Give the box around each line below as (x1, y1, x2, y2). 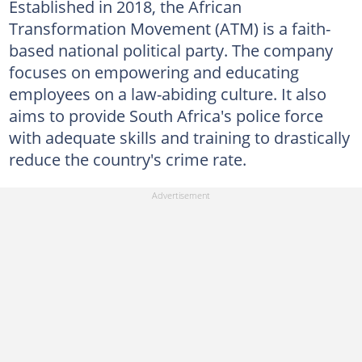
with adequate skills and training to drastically (8, 125, 350, 149)
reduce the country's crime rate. (8, 147, 246, 170)
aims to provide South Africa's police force (8, 103, 323, 127)
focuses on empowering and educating (8, 60, 299, 83)
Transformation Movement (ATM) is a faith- (8, 16, 330, 40)
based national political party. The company (8, 38, 333, 61)
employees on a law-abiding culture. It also (8, 82, 326, 105)
